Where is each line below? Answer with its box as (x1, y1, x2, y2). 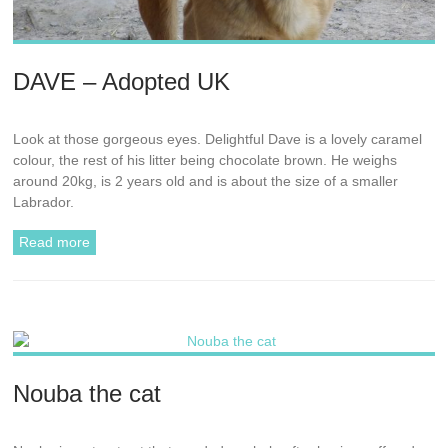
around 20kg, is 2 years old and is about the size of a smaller (13, 172, 399, 189)
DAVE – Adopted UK (13, 67, 231, 95)
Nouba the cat (13, 379, 162, 407)
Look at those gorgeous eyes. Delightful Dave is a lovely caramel (13, 130, 423, 147)
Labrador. (13, 193, 75, 210)
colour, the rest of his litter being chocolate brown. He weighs (13, 151, 398, 168)
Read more (19, 233, 91, 250)
